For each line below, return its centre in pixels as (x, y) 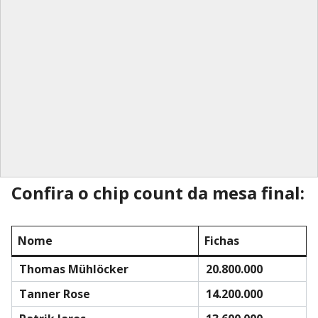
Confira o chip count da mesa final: (158, 192)
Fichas (222, 240)
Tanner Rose (55, 294)
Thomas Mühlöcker (74, 269)
